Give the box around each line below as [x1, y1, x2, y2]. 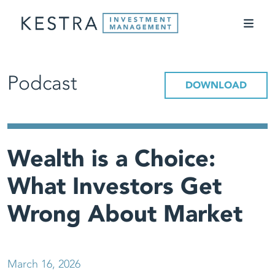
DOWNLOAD [185, 79, 247, 92]
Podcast [7, 70, 77, 97]
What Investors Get [7, 171, 222, 203]
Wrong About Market [7, 198, 242, 230]
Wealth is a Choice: [7, 143, 215, 175]
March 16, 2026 [7, 257, 80, 272]
